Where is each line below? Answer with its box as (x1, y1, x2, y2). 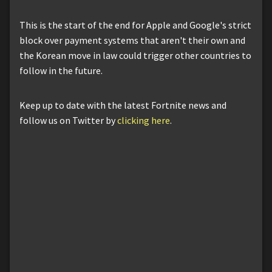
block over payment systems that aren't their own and (19, 33, 245, 46)
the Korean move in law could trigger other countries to (19, 49, 251, 61)
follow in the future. (19, 64, 103, 76)
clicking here (117, 114, 170, 126)
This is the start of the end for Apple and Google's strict (19, 18, 251, 31)
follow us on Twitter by (19, 114, 117, 126)
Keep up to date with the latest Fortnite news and (19, 98, 226, 111)
